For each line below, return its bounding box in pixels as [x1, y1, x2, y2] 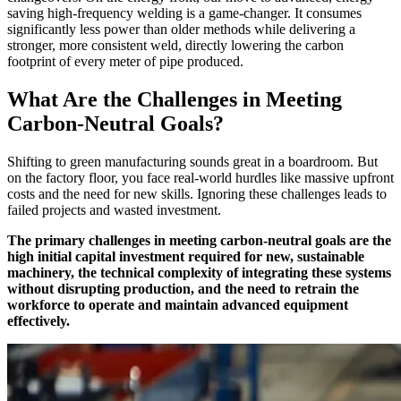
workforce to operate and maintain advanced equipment [7, 297, 348, 313]
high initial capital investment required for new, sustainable [7, 249, 364, 265]
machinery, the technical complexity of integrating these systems [7, 265, 391, 281]
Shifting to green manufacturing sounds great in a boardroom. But [7, 154, 378, 170]
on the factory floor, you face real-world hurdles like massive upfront [7, 170, 394, 186]
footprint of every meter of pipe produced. [7, 54, 243, 70]
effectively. [7, 313, 70, 329]
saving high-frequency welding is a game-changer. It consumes [7, 5, 362, 21]
